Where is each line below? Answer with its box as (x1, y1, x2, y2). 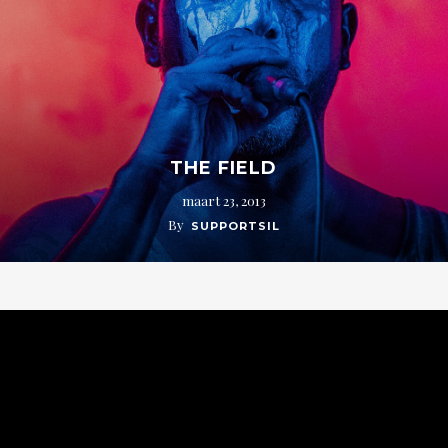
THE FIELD (170, 156, 278, 179)
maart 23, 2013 (181, 191, 266, 209)
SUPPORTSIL (190, 218, 280, 233)
